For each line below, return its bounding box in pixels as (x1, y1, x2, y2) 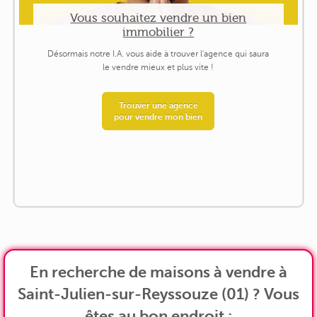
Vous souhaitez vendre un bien (70, 10, 247, 25)
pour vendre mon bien (114, 112, 203, 122)
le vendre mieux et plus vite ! (103, 62, 214, 73)
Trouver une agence (118, 100, 198, 111)
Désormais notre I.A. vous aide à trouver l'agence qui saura (47, 49, 270, 59)
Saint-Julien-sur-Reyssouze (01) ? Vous (18, 284, 299, 303)
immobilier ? (122, 24, 195, 39)
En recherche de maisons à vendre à (30, 263, 287, 281)
